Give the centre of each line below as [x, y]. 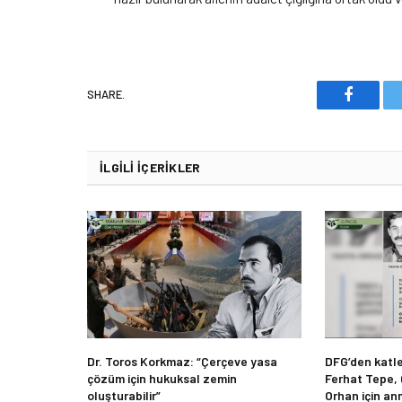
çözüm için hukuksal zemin [162, 379]
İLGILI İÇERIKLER [150, 167]
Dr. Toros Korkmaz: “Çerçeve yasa [182, 362]
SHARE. [106, 95]
